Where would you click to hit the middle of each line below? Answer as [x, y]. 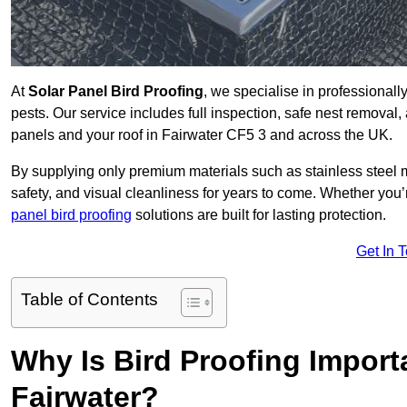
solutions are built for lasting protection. [259, 215]
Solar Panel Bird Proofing [116, 92]
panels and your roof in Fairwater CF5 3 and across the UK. [202, 135]
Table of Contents [89, 300]
